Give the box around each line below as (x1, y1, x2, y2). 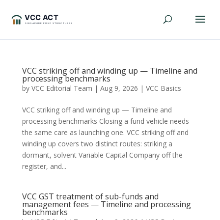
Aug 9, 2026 (100, 83, 138, 93)
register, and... (22, 162, 66, 171)
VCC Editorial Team (31, 83, 92, 93)
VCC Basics (145, 83, 181, 93)
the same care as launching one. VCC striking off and (22, 128, 189, 137)
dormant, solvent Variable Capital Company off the (22, 150, 183, 160)
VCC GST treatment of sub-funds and (22, 191, 159, 202)
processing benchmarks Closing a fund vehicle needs (22, 116, 189, 126)
